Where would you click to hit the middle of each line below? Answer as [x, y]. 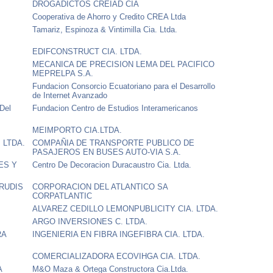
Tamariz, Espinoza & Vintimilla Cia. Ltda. [105, 29]
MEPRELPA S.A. [63, 73]
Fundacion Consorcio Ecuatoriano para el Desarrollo [124, 86]
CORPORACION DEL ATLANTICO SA [100, 186]
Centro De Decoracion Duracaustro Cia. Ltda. [112, 165]
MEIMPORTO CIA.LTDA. [77, 130]
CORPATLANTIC [62, 196]
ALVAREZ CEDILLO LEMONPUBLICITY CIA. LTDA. [126, 208]
